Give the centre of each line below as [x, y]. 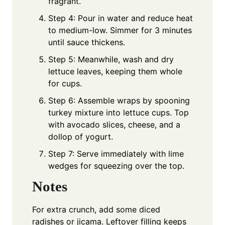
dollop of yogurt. [81, 136]
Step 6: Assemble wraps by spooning [119, 100]
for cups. [65, 83]
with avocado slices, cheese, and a [114, 124]
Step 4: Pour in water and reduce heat [121, 18]
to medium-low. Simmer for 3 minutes [120, 30]
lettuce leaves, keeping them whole [115, 71]
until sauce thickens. [87, 42]
